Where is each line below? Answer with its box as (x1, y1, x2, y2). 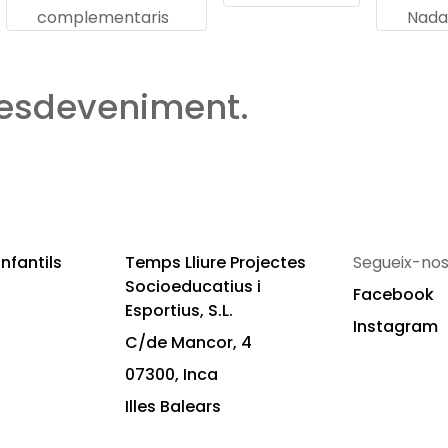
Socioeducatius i (125, 275, 261, 298)
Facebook (353, 283, 434, 306)
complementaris (37, 6, 169, 29)
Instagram (353, 315, 438, 338)
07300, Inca (125, 363, 218, 386)
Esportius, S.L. (125, 299, 233, 322)
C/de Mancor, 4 (125, 331, 252, 354)
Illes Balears (125, 395, 221, 418)
